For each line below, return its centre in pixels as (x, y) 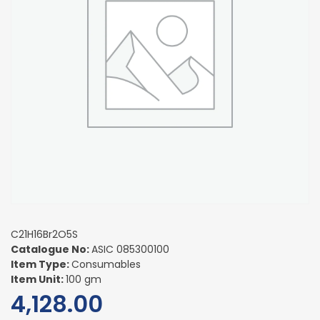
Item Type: (41, 264)
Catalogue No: (51, 249)
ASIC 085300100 (130, 249)
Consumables (106, 264)
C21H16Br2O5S (44, 234)
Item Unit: (38, 279)
